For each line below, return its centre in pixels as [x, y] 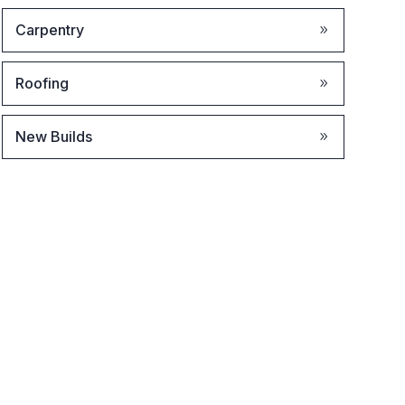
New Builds [53, 137]
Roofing [42, 83]
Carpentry [49, 30]
